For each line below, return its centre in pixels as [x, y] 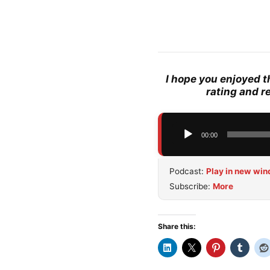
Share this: [177, 227]
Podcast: [188, 171]
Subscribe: [191, 187]
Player [187, 147]
